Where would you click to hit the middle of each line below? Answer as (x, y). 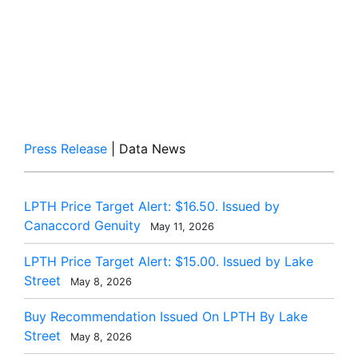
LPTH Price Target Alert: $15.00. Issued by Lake (169, 261)
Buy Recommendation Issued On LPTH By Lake (166, 316)
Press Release (66, 149)
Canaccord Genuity (82, 225)
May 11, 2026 (181, 227)
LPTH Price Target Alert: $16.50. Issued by (152, 206)
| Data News (146, 149)
